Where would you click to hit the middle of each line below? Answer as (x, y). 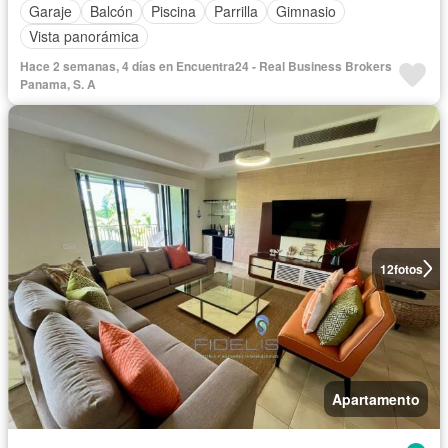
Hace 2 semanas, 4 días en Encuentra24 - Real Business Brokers (206, 65)
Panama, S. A (58, 83)
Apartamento (376, 399)
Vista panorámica (84, 36)
